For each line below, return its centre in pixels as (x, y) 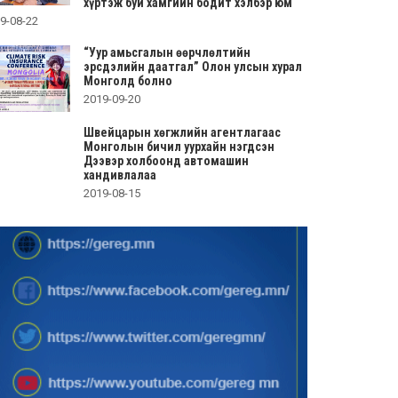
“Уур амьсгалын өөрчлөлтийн (167, 52)
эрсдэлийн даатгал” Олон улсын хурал (193, 66)
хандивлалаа (120, 175)
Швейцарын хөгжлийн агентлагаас (183, 132)
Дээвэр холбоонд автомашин (167, 160)
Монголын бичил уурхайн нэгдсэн (179, 146)
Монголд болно (128, 80)
